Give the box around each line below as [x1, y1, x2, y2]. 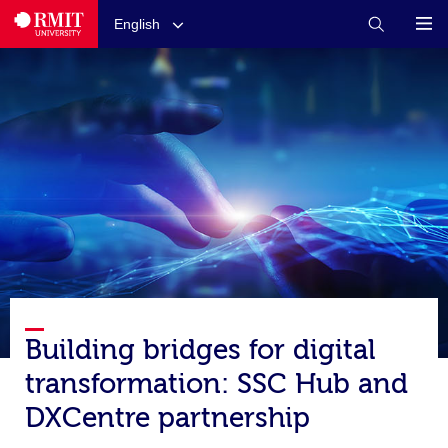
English [113, 16, 160, 32]
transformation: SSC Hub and [24, 368, 408, 400]
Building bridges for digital [24, 334, 376, 366]
